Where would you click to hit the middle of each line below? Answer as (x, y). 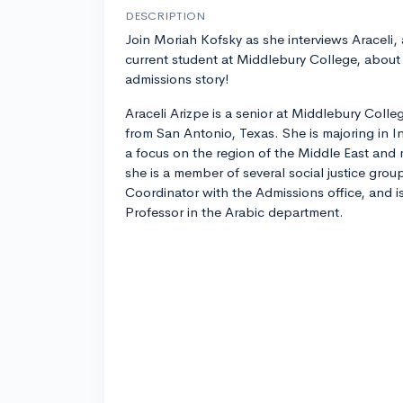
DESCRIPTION (165, 16)
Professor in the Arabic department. (234, 212)
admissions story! (177, 79)
